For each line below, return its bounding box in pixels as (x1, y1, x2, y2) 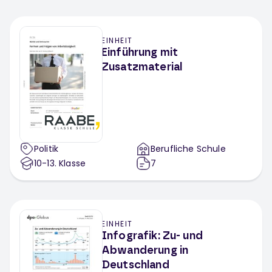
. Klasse (54, 157, 86, 169)
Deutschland (101, 260, 169, 271)
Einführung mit (101, 47, 178, 58)
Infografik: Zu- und (101, 231, 203, 242)
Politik (34, 143, 59, 155)
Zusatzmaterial (101, 62, 183, 73)
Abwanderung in (101, 245, 189, 256)
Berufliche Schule (151, 143, 226, 155)
